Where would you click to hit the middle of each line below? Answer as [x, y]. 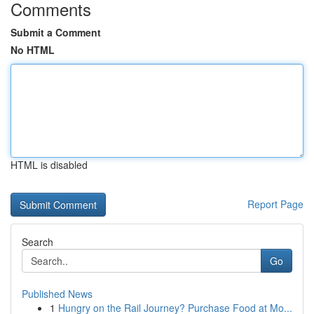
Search [37, 242]
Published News [57, 294]
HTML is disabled [49, 165]
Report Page [275, 204]
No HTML [33, 50]
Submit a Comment [56, 32]
